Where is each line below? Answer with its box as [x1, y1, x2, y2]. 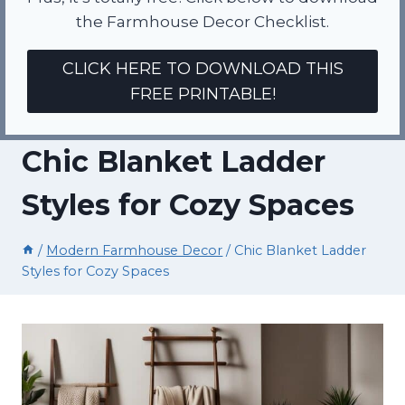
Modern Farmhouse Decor [46, 241, 223, 259]
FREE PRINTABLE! [129, 84, 276, 105]
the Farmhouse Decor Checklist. [76, 12, 329, 31]
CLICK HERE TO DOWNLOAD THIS [61, 59, 344, 80]
